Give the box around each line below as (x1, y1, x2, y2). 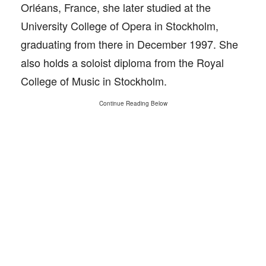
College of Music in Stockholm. (21, 73, 167, 88)
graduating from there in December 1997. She (21, 36, 238, 52)
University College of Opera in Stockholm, (21, 18, 218, 33)
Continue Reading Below (99, 99, 167, 107)
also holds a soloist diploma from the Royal (21, 55, 224, 70)
